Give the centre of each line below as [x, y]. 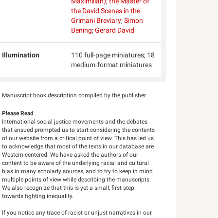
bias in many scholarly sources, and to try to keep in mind [78, 171]
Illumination [21, 55]
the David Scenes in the [105, 11]
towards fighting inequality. [38, 196]
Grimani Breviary [96, 20]
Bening [81, 30]
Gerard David [114, 30]
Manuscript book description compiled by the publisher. [75, 95]
